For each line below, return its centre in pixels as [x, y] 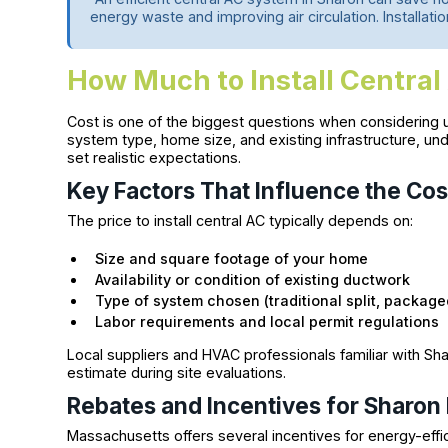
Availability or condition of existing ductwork [253, 280]
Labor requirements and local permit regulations [267, 322]
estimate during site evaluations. [177, 373]
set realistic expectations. [154, 157]
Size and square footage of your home [232, 259]
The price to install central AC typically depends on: [240, 221]
